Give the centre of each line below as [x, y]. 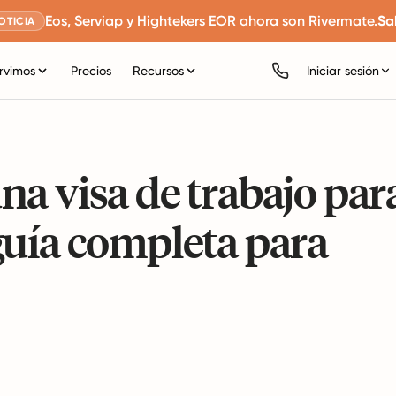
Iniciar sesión [343, 71]
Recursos [158, 71]
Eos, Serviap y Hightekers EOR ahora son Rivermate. [212, 21]
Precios [91, 71]
